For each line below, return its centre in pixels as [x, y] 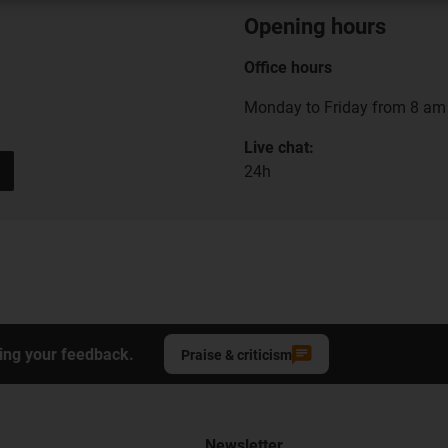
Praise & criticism [236, 355]
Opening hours [315, 27]
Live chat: [279, 148]
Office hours [288, 68]
